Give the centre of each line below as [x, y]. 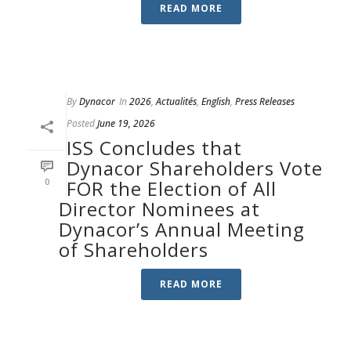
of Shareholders [134, 250]
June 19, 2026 [126, 123]
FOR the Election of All [172, 188]
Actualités [176, 101]
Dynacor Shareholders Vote [195, 168]
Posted [81, 123]
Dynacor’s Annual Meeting [182, 229]
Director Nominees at [159, 209]
